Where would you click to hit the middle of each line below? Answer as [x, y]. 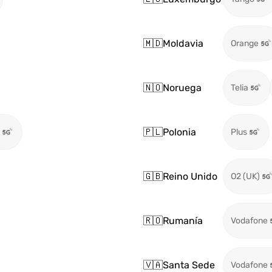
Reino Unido [190, 176]
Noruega [182, 87]
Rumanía [183, 220]
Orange [245, 43]
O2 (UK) [245, 176]
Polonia [179, 132]
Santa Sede [189, 265]
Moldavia [183, 43]
